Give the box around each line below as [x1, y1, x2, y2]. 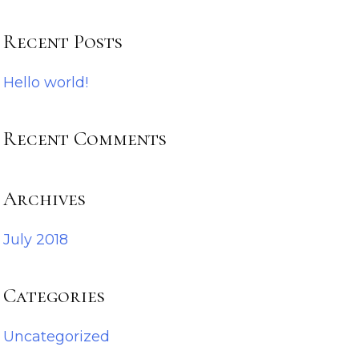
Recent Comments [3, 126, 167, 151]
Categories [3, 283, 106, 308]
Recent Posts [3, 29, 123, 54]
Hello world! [3, 73, 89, 91]
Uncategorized [3, 327, 111, 345]
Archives [3, 186, 87, 211]
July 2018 [3, 230, 69, 248]
